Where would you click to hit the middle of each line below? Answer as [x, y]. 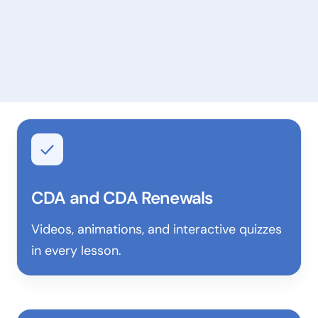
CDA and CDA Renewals [122, 198]
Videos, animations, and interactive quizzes [157, 229]
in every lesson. [76, 251]
